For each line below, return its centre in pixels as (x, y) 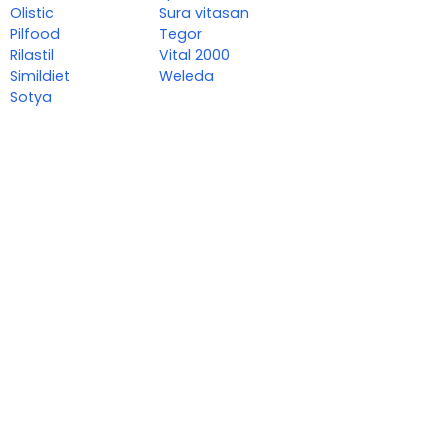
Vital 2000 (195, 55)
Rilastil (32, 55)
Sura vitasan (204, 13)
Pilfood (35, 34)
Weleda (187, 76)
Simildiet (40, 76)
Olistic (32, 13)
